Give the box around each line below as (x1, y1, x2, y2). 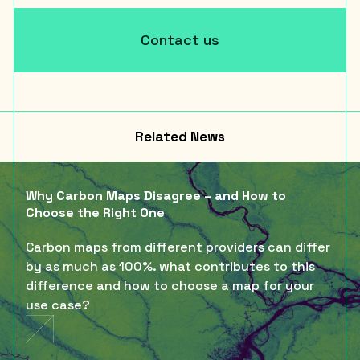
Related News (135, 127, 225, 145)
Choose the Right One (26, 203, 165, 221)
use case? (26, 296, 90, 313)
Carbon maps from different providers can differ (26, 238, 330, 256)
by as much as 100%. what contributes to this (26, 257, 315, 275)
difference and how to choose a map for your (26, 276, 314, 294)
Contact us (141, 30, 219, 49)
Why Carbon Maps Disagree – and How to (26, 186, 286, 204)
